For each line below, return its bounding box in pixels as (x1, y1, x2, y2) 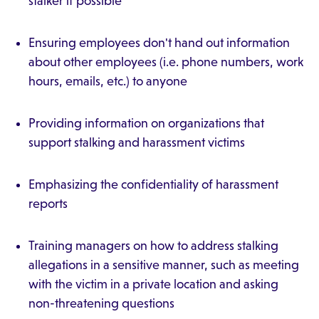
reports (28, 197, 68, 211)
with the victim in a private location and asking (28, 277, 278, 291)
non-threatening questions (28, 296, 174, 310)
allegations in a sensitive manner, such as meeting (28, 258, 299, 272)
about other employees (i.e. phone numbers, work (28, 55, 303, 69)
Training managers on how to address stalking (28, 239, 278, 253)
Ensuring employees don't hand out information (28, 36, 290, 50)
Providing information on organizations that (28, 116, 264, 130)
